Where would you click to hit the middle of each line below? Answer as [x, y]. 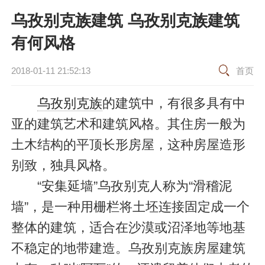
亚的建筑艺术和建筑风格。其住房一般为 [128, 124]
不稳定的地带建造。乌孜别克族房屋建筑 [128, 248]
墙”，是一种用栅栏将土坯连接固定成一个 [130, 207]
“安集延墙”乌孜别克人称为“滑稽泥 [121, 186]
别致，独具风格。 [63, 166]
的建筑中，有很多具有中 [174, 104]
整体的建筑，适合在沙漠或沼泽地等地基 [128, 228]
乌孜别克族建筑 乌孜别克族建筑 [125, 20]
